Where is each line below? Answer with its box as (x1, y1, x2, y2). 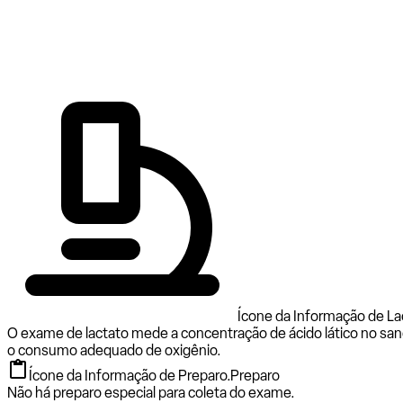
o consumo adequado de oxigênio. (7, 341, 221, 359)
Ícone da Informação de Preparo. (29, 366, 230, 384)
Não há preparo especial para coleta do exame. (7, 383, 295, 401)
